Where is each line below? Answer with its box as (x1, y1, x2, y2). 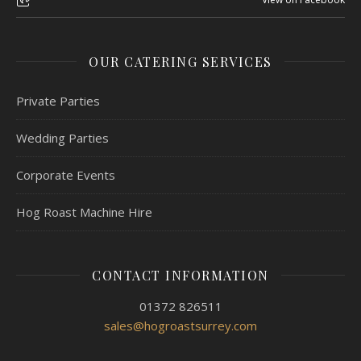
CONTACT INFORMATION (92, 266, 269, 284)
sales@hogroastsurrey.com (104, 317, 257, 334)
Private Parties (16, 92, 100, 109)
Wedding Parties (16, 129, 109, 146)
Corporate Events (16, 166, 115, 183)
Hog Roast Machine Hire (16, 203, 152, 220)
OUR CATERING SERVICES (89, 52, 272, 70)
